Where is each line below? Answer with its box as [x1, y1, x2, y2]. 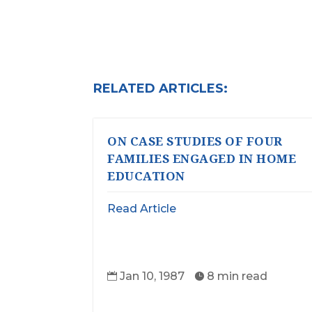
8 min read [207, 270, 268, 283]
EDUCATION [107, 168, 185, 185]
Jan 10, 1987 [120, 270, 185, 283]
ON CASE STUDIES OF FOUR [107, 133, 283, 150]
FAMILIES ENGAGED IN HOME [107, 150, 297, 167]
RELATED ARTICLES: [93, 80, 228, 96]
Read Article [107, 202, 177, 216]
